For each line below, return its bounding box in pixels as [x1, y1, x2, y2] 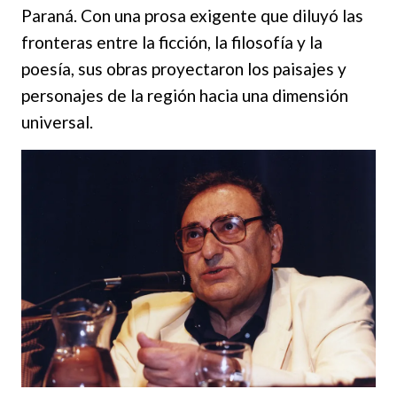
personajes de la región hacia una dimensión [21, 85, 348, 106]
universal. [21, 112, 93, 133]
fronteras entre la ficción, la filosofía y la [21, 32, 323, 53]
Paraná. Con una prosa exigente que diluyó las [21, 5, 363, 27]
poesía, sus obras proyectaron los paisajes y [21, 58, 346, 80]
